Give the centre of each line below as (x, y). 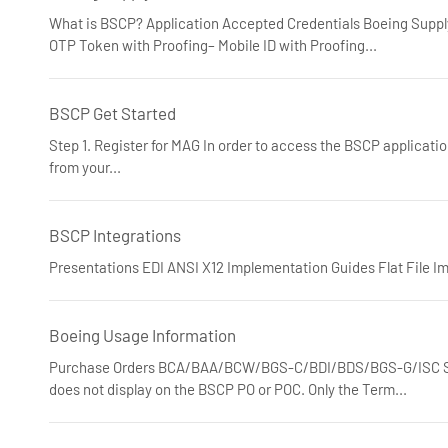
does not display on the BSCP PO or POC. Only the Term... (228, 389)
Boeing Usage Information (142, 335)
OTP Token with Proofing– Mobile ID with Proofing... (213, 45)
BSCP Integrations (115, 235)
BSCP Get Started (112, 113)
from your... (85, 167)
